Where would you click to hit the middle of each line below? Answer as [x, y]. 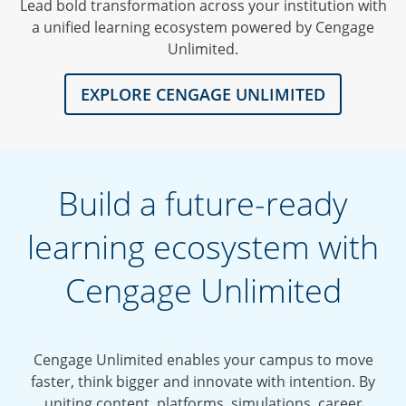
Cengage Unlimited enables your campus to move [203, 359]
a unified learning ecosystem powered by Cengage [203, 27]
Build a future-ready [203, 203]
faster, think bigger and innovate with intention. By [203, 381]
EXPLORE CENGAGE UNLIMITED [203, 94]
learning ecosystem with [203, 246]
